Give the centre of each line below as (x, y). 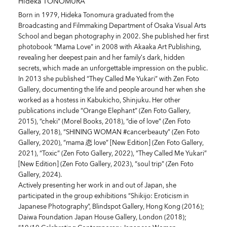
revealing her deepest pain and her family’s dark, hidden (101, 57)
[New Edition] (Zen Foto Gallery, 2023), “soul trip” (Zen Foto (106, 164)
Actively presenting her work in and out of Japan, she (97, 185)
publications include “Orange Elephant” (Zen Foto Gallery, (104, 110)
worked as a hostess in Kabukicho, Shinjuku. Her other (99, 100)
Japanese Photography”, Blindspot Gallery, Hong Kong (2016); (111, 206)
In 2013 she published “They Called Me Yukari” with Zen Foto (108, 79)
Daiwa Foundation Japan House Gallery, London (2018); (102, 217)
